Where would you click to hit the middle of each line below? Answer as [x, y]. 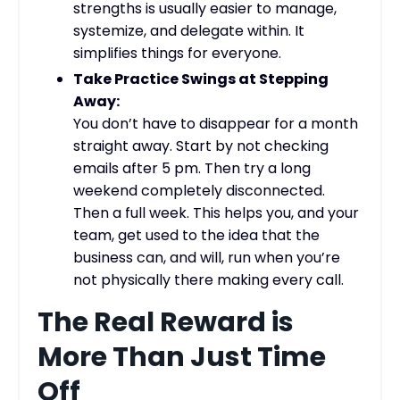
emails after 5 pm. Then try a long [192, 168]
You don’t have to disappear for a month [216, 123]
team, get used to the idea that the [196, 235]
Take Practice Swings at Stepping [201, 79]
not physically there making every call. [208, 279]
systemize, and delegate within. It [189, 31]
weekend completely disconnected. [199, 190]
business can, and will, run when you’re [207, 257]
